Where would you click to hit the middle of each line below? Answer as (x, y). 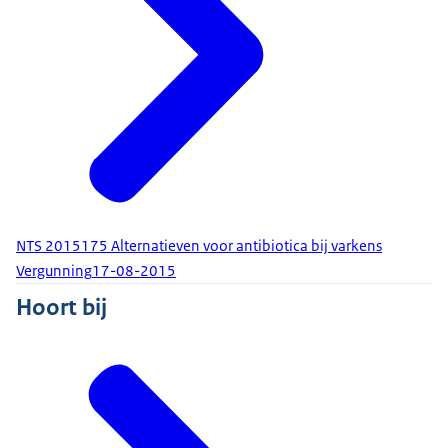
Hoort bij (61, 307)
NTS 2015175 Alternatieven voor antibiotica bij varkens (199, 246)
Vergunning (54, 270)
